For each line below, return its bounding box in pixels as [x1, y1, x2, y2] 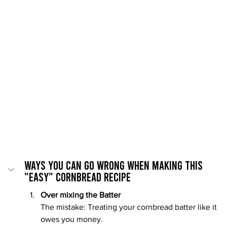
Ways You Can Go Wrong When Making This [24, 157, 205, 172]
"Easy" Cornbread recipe [24, 169, 131, 184]
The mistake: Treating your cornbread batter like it [41, 202, 219, 211]
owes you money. [41, 214, 103, 223]
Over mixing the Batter [41, 190, 121, 199]
